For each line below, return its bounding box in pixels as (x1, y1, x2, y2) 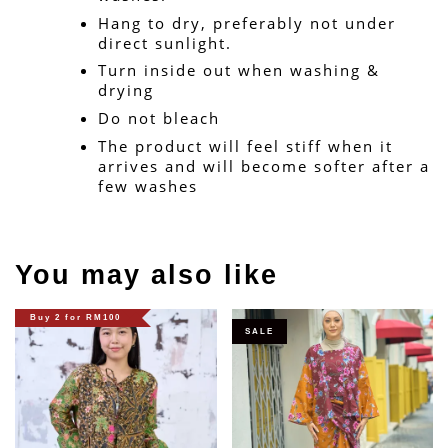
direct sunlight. (98, 32, 232, 53)
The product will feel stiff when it (98, 136, 393, 157)
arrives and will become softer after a (98, 156, 430, 177)
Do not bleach (98, 108, 220, 129)
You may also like (15, 260, 278, 291)
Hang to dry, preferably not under (98, 12, 396, 33)
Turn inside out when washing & (98, 60, 380, 81)
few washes (98, 176, 198, 197)
